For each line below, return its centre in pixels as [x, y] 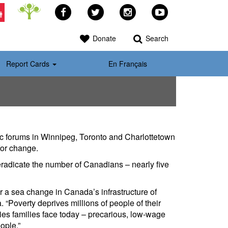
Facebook [83, 12]
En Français [128, 64]
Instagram [148, 12]
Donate [103, 38]
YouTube [180, 12]
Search [156, 38]
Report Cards [28, 64]
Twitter [108, 12]
